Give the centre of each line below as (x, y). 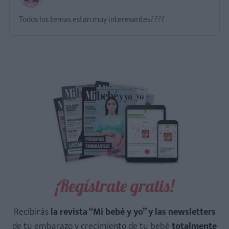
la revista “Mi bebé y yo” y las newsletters (133, 212)
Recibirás (32, 212)
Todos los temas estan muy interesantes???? (92, 20)
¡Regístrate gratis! (114, 186)
